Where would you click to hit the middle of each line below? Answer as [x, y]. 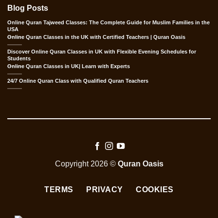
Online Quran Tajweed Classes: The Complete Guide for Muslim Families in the [108, 23]
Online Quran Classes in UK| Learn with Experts [68, 66]
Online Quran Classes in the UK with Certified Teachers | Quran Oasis [96, 37]
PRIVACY [105, 189]
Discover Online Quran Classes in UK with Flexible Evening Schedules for [101, 52]
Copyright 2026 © [86, 164]
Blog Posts [27, 8]
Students [19, 59]
